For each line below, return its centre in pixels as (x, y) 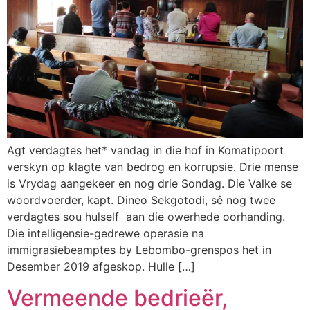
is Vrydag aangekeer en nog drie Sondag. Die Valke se (149, 184)
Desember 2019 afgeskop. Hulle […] (101, 267)
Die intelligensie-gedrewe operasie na (106, 234)
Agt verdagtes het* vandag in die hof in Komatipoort (145, 151)
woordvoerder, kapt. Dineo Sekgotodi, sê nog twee (141, 200)
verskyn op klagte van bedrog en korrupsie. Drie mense (153, 167)
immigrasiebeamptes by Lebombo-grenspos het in (139, 250)
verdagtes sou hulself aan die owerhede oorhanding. (146, 217)
